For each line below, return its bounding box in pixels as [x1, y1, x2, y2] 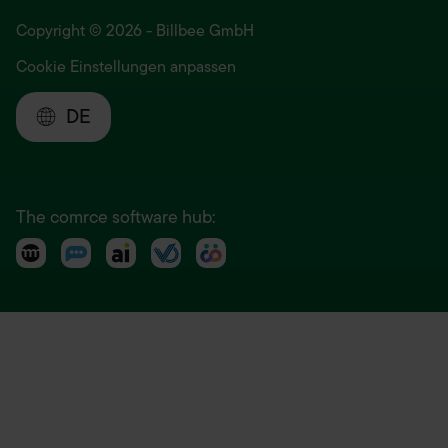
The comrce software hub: [16, 203, 215, 232]
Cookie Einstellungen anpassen [16, 54, 236, 81]
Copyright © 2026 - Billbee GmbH [16, 18, 254, 45]
